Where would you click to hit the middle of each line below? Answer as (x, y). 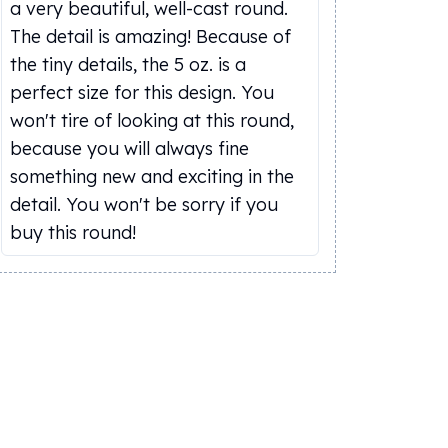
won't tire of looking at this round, (152, 120)
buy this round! (73, 232)
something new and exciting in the (152, 176)
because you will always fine (129, 148)
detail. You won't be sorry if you (144, 204)
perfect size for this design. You (142, 92)
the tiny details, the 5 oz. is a (128, 64)
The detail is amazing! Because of (150, 36)
